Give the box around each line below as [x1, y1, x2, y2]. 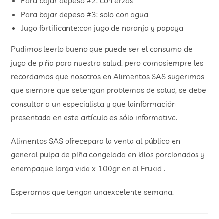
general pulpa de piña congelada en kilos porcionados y [11, 149, 205, 159]
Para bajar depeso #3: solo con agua [21, 9, 149, 19]
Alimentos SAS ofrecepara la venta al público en [11, 135, 181, 146]
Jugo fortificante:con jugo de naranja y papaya [21, 22, 184, 33]
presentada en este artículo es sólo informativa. [11, 112, 178, 122]
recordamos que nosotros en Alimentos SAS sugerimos [11, 71, 205, 81]
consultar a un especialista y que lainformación [11, 98, 176, 109]
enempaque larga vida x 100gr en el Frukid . [11, 163, 166, 173]
